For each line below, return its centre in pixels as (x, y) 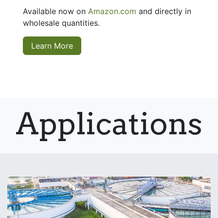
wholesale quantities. (63, 23)
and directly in (164, 11)
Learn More (52, 46)
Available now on (55, 11)
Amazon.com (112, 11)
